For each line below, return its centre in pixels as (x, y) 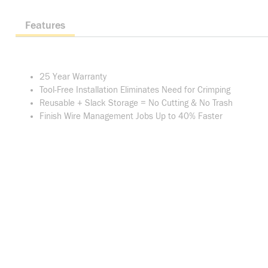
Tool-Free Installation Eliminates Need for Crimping (135, 90)
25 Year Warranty (73, 77)
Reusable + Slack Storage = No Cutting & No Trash (136, 103)
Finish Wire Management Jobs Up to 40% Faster (131, 116)
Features (45, 25)
